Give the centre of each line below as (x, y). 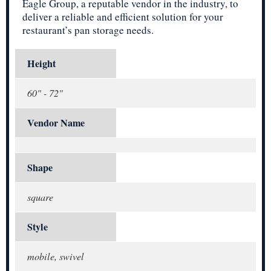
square (40, 197)
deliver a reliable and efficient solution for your (123, 17)
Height (41, 64)
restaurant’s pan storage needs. (88, 30)
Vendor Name (56, 123)
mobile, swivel (56, 256)
